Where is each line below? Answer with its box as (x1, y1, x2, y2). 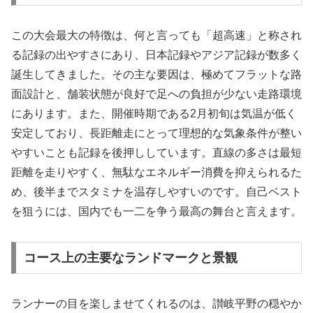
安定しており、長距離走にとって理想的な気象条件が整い (11, 127, 302, 140)
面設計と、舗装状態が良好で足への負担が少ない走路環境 (11, 88, 302, 101)
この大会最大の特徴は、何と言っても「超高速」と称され (11, 29, 302, 42)
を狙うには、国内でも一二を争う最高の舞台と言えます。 (11, 205, 302, 218)
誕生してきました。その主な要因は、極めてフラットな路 (11, 68, 302, 81)
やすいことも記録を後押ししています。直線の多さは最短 (11, 147, 302, 159)
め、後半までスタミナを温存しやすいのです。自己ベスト (11, 186, 302, 198)
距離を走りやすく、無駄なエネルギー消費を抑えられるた (11, 166, 302, 179)
